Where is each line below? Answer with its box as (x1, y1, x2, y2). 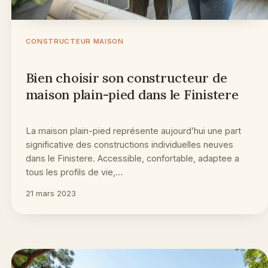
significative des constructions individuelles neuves (25, 139, 233, 150)
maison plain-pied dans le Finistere (25, 86, 239, 103)
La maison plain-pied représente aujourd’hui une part (25, 125, 241, 136)
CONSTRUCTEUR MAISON (25, 36, 124, 45)
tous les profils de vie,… (25, 166, 123, 177)
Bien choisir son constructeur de (25, 69, 227, 86)
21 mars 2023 (25, 188, 76, 198)
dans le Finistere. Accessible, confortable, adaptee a (25, 153, 239, 163)
